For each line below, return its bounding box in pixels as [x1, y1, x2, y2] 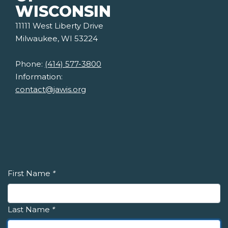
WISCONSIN [15, 2, 111, 21]
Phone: [15, 59, 45, 69]
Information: [15, 72, 63, 82]
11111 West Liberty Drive [15, 21, 103, 31]
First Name [8, 168, 50, 179]
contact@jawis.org [15, 84, 86, 95]
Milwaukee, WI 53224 [15, 34, 98, 44]
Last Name [8, 205, 50, 215]
